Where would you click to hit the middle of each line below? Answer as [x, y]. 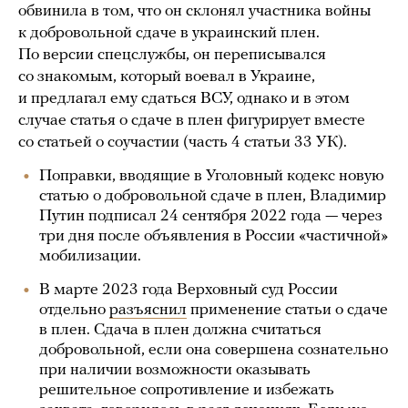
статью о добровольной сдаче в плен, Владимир [213, 196]
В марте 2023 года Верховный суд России [189, 290]
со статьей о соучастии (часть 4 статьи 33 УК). [183, 143]
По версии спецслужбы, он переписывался [172, 55]
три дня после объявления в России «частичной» [214, 236]
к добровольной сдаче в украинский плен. [169, 33]
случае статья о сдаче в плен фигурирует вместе [192, 121]
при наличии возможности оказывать [175, 370]
